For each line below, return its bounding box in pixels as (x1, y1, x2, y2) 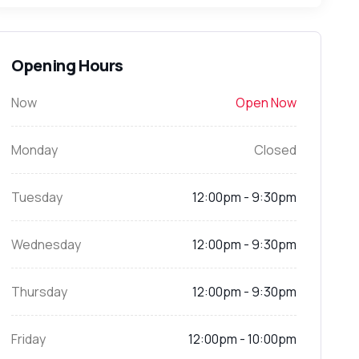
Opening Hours (11, 54, 123, 76)
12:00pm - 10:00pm (188, 330, 296, 348)
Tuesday (11, 188, 63, 206)
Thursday (11, 283, 68, 301)
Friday (11, 330, 46, 348)
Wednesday (11, 236, 82, 253)
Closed (253, 141, 296, 159)
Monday (11, 141, 58, 159)
